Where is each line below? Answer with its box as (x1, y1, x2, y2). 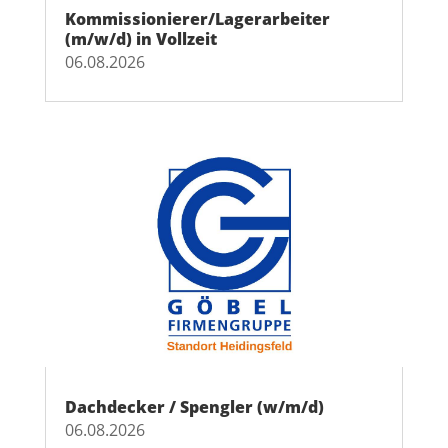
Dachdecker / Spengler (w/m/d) (64, 396, 324, 419)
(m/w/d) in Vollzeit (64, 28, 217, 51)
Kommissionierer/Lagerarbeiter (64, 8, 330, 31)
